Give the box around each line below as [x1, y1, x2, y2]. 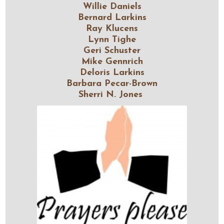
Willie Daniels [82, 2, 141, 11]
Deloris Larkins [79, 68, 144, 77]
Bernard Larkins [77, 13, 146, 22]
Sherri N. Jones [78, 90, 145, 99]
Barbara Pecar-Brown [66, 79, 157, 88]
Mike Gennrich [81, 57, 143, 66]
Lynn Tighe [88, 35, 136, 44]
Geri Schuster [83, 46, 140, 55]
